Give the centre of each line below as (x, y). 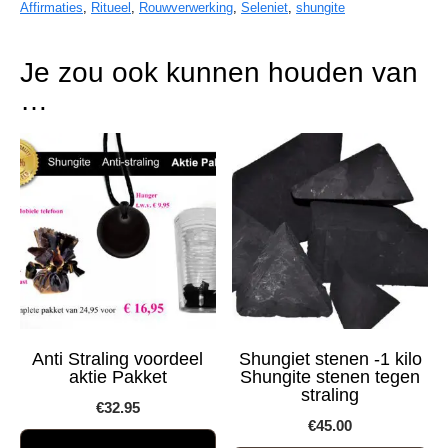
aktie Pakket (117, 376)
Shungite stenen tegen (330, 376)
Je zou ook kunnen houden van (219, 72)
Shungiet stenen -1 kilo (330, 358)
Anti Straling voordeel (118, 358)
